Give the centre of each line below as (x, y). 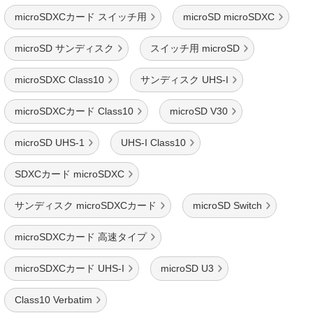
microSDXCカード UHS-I (70, 268)
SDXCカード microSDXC (70, 174)
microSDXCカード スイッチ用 (81, 17)
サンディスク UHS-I (184, 80)
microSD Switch (227, 205)
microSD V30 (199, 111)
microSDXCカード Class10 (74, 111)
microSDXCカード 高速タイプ (81, 237)
